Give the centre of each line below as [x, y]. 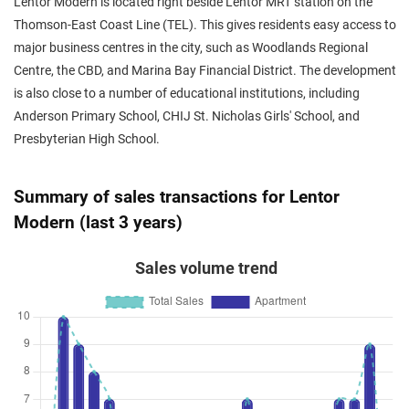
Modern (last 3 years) [98, 222]
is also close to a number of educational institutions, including [187, 94]
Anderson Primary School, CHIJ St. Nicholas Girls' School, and [187, 116]
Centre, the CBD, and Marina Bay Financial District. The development [205, 71]
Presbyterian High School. [87, 139]
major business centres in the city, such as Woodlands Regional [191, 48]
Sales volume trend [206, 268]
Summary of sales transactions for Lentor [177, 197]
